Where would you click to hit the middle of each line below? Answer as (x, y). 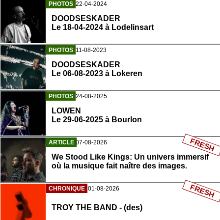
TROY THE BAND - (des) (97, 208)
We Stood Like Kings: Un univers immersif (130, 157)
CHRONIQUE (67, 189)
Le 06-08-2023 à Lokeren (97, 74)
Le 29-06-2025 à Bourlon (97, 120)
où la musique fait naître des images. (119, 166)
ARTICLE (61, 143)
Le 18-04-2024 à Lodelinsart (103, 27)
